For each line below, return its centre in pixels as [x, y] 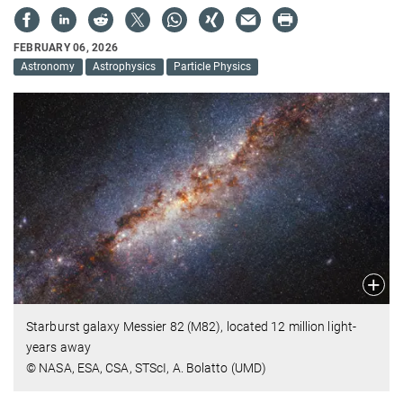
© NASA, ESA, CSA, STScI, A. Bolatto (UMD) [147, 367]
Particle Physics [212, 67]
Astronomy [48, 67]
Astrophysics [125, 67]
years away [58, 347]
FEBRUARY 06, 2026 [66, 47]
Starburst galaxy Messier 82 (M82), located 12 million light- [192, 326]
